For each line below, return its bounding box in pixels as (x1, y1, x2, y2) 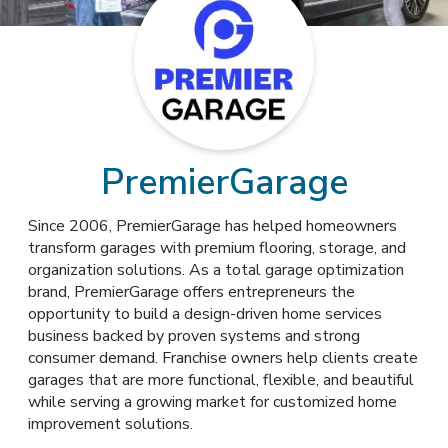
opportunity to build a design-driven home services (28, 303, 382, 325)
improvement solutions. (28, 413, 193, 435)
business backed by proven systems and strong (28, 325, 360, 347)
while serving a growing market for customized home (28, 391, 397, 413)
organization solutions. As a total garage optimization (28, 259, 404, 281)
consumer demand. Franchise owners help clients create (28, 347, 418, 369)
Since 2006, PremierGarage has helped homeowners (28, 215, 397, 237)
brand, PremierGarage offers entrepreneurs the (28, 281, 355, 303)
